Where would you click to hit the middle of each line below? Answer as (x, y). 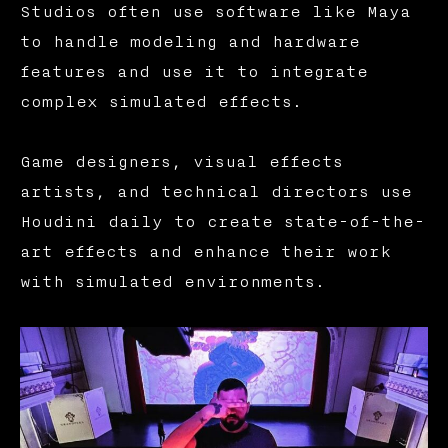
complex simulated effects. (160, 102)
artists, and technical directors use (215, 192)
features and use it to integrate (193, 72)
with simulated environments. (172, 282)
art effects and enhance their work (205, 252)
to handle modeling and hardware (189, 42)
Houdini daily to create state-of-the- (222, 222)
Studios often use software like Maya (215, 12)
